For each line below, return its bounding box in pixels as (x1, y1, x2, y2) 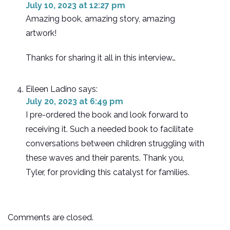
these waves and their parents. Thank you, (26, 153, 184, 163)
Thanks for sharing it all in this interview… (26, 53, 176, 63)
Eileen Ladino (26, 84, 76, 94)
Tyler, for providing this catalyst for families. (26, 167, 189, 178)
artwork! (26, 28, 56, 39)
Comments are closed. (8, 213, 93, 223)
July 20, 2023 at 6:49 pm (26, 97, 123, 107)
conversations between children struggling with (26, 139, 204, 149)
